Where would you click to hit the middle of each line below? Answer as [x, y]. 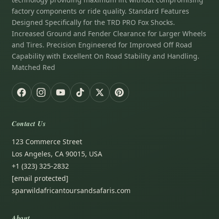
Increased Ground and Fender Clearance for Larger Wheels [109, 34]
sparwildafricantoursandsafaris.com [71, 191]
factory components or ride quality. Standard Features [100, 11]
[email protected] [40, 178]
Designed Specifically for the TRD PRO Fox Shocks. [93, 22]
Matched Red [33, 67]
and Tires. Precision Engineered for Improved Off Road [102, 45]
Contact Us [29, 124]
